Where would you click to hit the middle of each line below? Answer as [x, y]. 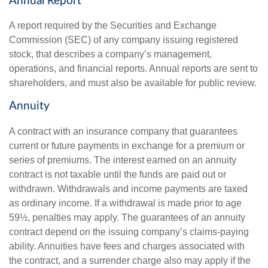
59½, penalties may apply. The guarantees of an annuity [127, 218]
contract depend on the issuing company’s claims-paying [129, 232]
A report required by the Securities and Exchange [113, 26]
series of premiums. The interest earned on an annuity [123, 160]
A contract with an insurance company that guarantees [123, 132]
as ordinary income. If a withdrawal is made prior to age [125, 203]
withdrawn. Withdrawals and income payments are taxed [128, 189]
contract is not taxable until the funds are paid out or [118, 175]
